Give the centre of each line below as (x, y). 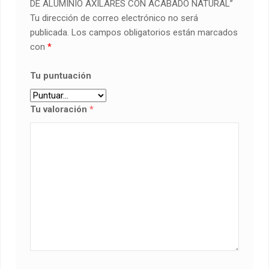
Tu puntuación (61, 75)
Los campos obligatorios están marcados (154, 32)
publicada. (50, 32)
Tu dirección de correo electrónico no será (114, 18)
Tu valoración (60, 109)
